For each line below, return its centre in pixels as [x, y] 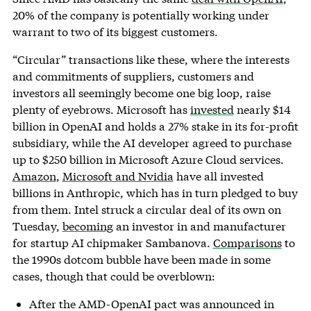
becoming [87, 226]
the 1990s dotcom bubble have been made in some [141, 260]
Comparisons [247, 243]
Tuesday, [37, 226]
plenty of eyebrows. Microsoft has [101, 110]
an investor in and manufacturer [199, 226]
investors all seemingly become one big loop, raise [141, 93]
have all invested [218, 176]
